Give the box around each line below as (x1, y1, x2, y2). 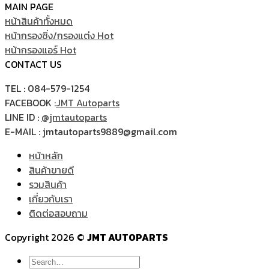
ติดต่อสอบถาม (29, 206, 88, 221)
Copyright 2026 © (5, 230, 87, 245)
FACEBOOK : (5, 95, 56, 110)
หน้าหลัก (29, 148, 63, 163)
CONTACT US (5, 57, 62, 72)
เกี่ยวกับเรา (29, 192, 73, 207)
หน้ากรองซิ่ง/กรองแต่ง (5, 28, 97, 43)
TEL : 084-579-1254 (5, 81, 89, 96)
